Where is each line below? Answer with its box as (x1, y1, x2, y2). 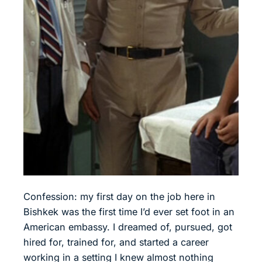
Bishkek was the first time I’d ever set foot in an (23, 205, 235, 218)
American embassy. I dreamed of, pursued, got (23, 220, 232, 233)
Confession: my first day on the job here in (23, 190, 215, 202)
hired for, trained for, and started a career (23, 236, 209, 248)
